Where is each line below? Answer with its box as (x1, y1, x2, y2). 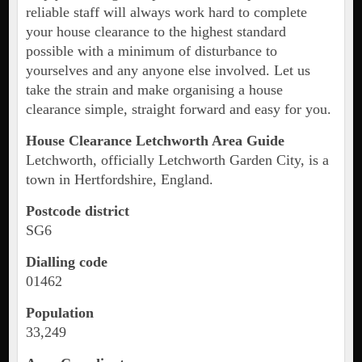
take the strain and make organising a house (25, 82, 283, 99)
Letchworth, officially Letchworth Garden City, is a (25, 152, 329, 169)
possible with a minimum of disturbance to (25, 43, 277, 60)
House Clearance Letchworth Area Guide (25, 133, 284, 149)
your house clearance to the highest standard (25, 23, 286, 40)
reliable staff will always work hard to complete (25, 4, 307, 21)
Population (25, 305, 94, 322)
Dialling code (25, 254, 107, 271)
